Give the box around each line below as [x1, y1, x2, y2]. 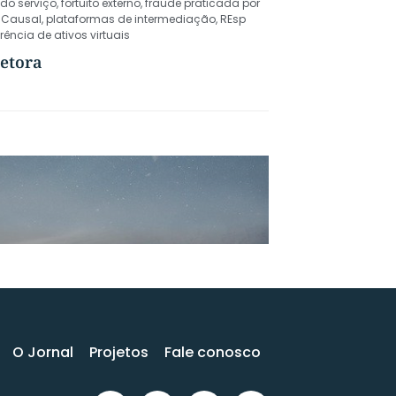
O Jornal [12, 342, 73, 362]
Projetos [89, 342, 148, 362]
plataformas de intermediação [46, 11, 216, 27]
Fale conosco [164, 342, 261, 362]
